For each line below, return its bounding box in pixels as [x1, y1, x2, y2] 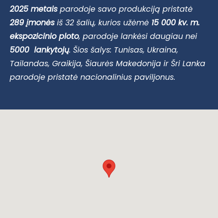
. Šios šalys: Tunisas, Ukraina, [69, 44, 178, 55]
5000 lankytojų [10, 44, 69, 55]
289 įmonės [10, 17, 57, 28]
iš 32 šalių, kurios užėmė [57, 17, 151, 28]
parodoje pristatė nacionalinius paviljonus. [10, 71, 175, 83]
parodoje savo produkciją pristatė [60, 3, 193, 15]
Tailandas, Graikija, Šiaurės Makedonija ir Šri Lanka [10, 57, 205, 69]
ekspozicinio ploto [10, 30, 79, 42]
